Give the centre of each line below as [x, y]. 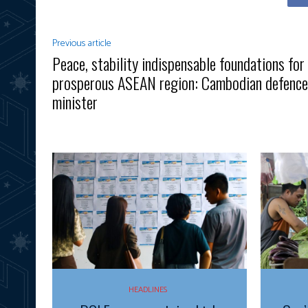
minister [75, 101]
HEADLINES [148, 290]
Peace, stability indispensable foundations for [178, 63]
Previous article [82, 43]
